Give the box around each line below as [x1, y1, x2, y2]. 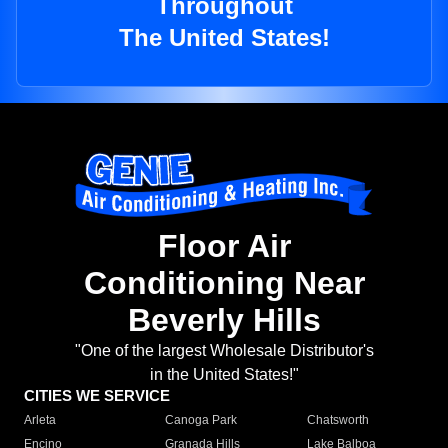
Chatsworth [306, 413, 369, 428]
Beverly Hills [127, 302, 321, 339]
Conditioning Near [83, 265, 365, 302]
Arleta [24, 413, 56, 428]
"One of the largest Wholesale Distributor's [74, 342, 374, 360]
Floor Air [157, 228, 291, 265]
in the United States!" [149, 366, 299, 384]
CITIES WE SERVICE [24, 387, 170, 405]
